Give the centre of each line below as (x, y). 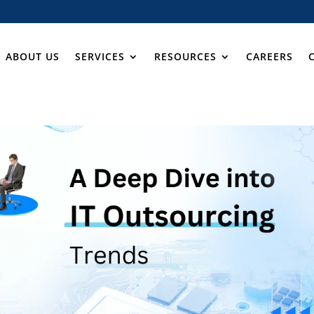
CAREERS (269, 56)
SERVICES (100, 56)
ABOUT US (32, 56)
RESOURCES (185, 56)
